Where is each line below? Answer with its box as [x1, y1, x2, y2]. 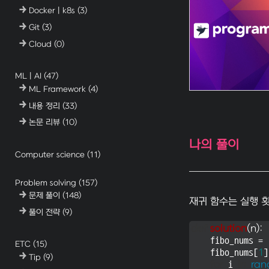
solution [210, 223, 247, 234]
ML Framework [29, 84, 89, 94]
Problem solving [14, 178, 79, 187]
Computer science [14, 150, 87, 159]
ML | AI [14, 71, 44, 81]
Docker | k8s [29, 6, 78, 16]
